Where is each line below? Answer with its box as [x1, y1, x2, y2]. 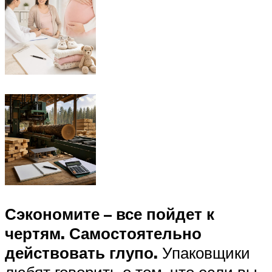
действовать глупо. [5, 243, 158, 263]
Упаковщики [158, 243, 250, 263]
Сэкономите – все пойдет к [5, 204, 214, 224]
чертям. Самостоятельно [5, 223, 202, 243]
